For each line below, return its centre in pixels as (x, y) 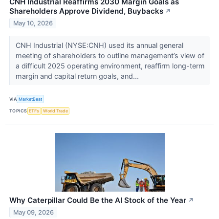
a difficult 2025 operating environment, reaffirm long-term (110, 66)
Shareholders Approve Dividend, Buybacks (86, 11)
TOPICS (18, 111)
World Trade (55, 111)
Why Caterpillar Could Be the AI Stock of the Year (98, 200)
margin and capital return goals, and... (78, 76)
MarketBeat (31, 99)
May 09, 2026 (34, 212)
